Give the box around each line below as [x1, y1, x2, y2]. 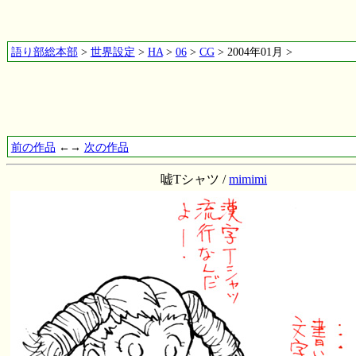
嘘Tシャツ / [161, 172, 230, 186]
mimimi [229, 172, 268, 186]
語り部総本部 [10, 45, 78, 59]
